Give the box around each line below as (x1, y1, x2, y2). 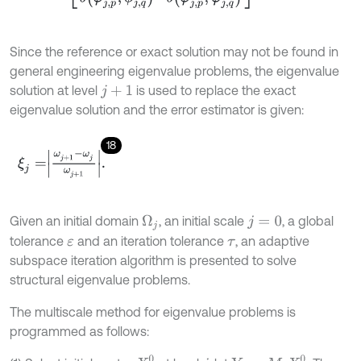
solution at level (10, 83, 101, 98)
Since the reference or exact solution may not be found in (10, 44, 338, 60)
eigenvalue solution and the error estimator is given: (10, 102, 304, 118)
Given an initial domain (10, 214, 142, 229)
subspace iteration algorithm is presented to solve (10, 253, 297, 268)
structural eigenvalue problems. (10, 272, 190, 288)
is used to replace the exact (133, 83, 297, 98)
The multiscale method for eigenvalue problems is (10, 305, 296, 320)
